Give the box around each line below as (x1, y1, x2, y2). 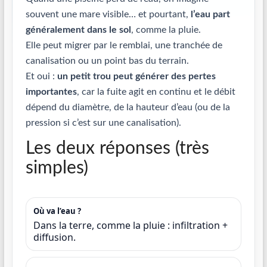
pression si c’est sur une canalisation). (25, 118, 181, 128)
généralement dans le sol (25, 25, 131, 35)
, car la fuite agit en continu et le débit (76, 87, 235, 97)
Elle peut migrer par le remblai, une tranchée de (25, 41, 222, 50)
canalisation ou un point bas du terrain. (25, 56, 189, 66)
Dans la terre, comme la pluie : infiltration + (33, 219, 228, 232)
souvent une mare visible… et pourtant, (25, 10, 191, 19)
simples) (25, 159, 88, 177)
